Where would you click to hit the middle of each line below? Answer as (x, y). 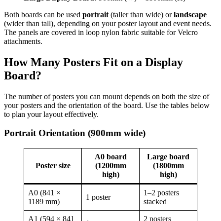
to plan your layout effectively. (51, 114)
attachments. (23, 41)
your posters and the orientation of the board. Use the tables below (107, 105)
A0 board (110, 157)
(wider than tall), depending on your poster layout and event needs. (108, 23)
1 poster (98, 197)
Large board (168, 157)
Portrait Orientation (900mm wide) (75, 133)
